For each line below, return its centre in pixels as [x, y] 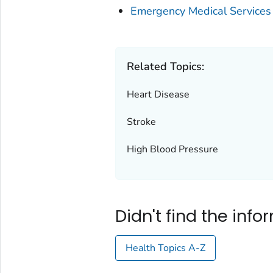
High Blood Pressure [172, 150]
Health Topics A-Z [165, 248]
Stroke [141, 122]
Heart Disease [158, 95]
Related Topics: [165, 67]
